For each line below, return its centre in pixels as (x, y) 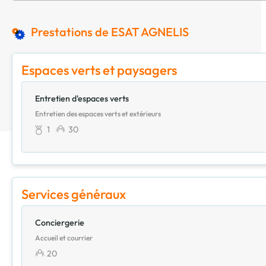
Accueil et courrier (64, 237)
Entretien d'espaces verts (82, 98)
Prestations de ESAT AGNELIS (110, 31)
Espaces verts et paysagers (99, 70)
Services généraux (74, 194)
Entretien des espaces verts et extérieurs (98, 113)
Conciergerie (60, 222)
